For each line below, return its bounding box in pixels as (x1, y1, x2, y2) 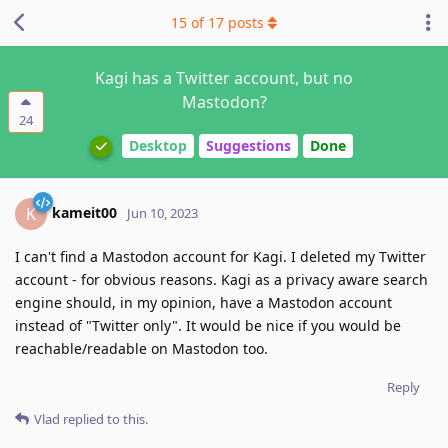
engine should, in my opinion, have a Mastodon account (15, 292, 392, 312)
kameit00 (52, 202, 117, 222)
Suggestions (206, 136, 291, 156)
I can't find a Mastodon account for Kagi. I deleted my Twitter (15, 246, 426, 266)
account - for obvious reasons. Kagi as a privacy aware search (15, 269, 428, 289)
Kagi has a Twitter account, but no (95, 67, 353, 89)
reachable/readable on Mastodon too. (15, 338, 268, 358)
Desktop (129, 136, 187, 156)
